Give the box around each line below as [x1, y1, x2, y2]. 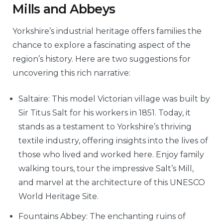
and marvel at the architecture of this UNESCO [18, 178, 205, 188]
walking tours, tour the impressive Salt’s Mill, [18, 164, 194, 174]
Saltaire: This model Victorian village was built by [18, 94, 210, 104]
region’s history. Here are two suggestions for [12, 54, 191, 64]
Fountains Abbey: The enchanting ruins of [18, 212, 186, 222]
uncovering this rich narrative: [12, 68, 130, 78]
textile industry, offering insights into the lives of [18, 136, 208, 146]
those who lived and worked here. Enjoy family [18, 150, 204, 160]
